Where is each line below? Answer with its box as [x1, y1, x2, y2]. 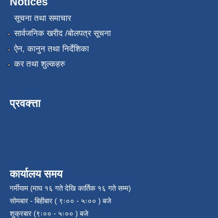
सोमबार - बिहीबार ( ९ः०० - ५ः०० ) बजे [10, 196, 111, 205]
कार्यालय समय [10, 167, 62, 180]
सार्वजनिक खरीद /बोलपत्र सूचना [14, 29, 111, 38]
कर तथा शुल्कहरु [14, 59, 65, 69]
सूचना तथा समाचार [14, 13, 71, 23]
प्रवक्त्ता [10, 97, 40, 109]
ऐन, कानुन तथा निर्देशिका [14, 44, 89, 54]
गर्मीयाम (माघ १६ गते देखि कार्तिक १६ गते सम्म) [10, 183, 131, 192]
